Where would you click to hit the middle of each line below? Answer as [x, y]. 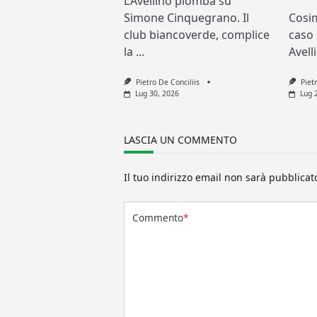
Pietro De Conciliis [167, 82]
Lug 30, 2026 [157, 94]
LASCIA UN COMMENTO [181, 140]
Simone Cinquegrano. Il [187, 18]
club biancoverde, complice [197, 35]
